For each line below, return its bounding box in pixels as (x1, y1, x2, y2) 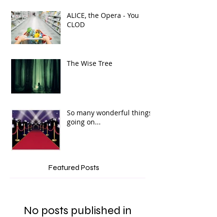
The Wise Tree (67, 72, 112, 81)
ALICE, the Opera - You (67, 24, 139, 33)
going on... (67, 130, 101, 139)
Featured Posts (48, 176, 99, 185)
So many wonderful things (67, 121, 152, 130)
